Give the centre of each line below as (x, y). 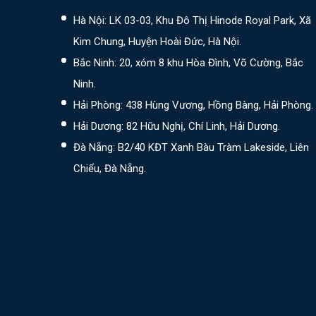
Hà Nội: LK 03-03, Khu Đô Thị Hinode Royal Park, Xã (192, 20)
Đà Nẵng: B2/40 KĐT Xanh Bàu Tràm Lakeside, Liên (191, 147)
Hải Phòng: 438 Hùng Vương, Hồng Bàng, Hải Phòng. (193, 105)
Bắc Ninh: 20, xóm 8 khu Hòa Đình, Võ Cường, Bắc (188, 63)
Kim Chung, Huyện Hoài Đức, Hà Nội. (157, 42)
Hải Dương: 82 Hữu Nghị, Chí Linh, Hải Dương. (177, 126)
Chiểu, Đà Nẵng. (110, 169)
